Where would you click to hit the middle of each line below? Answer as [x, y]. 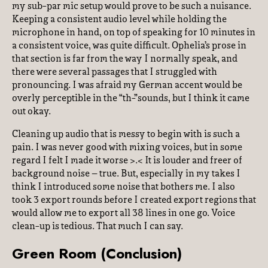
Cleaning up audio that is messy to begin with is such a [126, 135]
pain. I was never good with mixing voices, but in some [127, 148]
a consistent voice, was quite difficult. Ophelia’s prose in [129, 46]
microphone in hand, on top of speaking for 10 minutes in [134, 33]
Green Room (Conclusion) [97, 254]
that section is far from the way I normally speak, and [125, 59]
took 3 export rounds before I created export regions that [134, 200]
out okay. [31, 112]
